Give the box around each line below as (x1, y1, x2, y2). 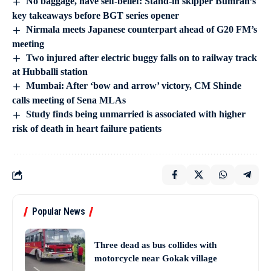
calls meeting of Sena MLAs (12, 95, 126, 106)
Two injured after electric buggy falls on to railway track (26, 52, 258, 63)
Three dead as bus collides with (94, 240, 217, 250)
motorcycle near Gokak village (94, 253, 217, 263)
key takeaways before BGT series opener (12, 10, 179, 21)
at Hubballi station (12, 67, 88, 77)
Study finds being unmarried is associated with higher (26, 109, 246, 120)
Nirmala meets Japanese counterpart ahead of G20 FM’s (26, 24, 258, 34)
